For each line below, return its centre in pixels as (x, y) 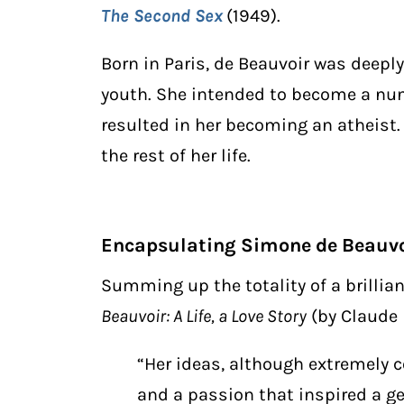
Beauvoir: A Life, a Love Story (204, 317)
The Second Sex (162, 16)
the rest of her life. (176, 156)
